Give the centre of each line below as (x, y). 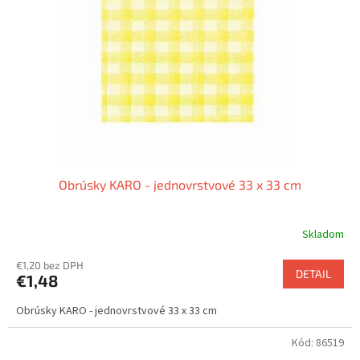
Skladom (323, 235)
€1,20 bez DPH (50, 265)
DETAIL (313, 273)
